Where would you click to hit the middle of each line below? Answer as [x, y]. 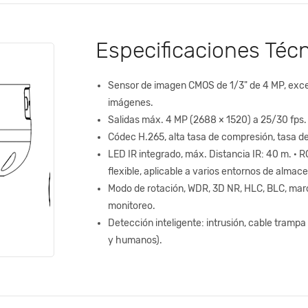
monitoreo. [131, 206]
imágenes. [130, 102]
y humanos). [135, 240]
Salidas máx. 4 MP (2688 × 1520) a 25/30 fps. [207, 120]
